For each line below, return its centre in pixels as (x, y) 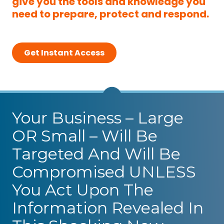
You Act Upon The (83, 190)
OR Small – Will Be (85, 136)
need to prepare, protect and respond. (110, 14)
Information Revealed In (108, 208)
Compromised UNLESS (104, 172)
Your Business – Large (98, 118)
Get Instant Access (64, 52)
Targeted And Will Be (96, 154)
